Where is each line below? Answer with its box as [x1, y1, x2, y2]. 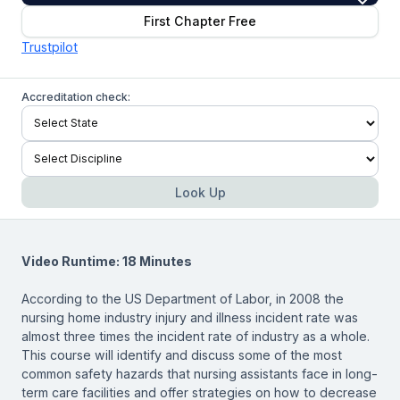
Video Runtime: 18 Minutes [21, 253, 192, 269]
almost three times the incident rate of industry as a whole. [21, 328, 370, 344]
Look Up [174, 184, 226, 200]
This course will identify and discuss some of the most [21, 346, 342, 362]
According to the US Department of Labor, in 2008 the [21, 290, 344, 306]
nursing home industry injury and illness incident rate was [21, 309, 358, 325]
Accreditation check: [21, 89, 130, 104]
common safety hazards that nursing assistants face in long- [21, 365, 378, 381]
